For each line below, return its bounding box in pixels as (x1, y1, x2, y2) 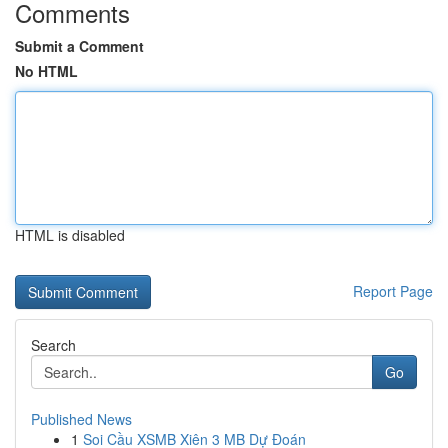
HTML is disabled (15, 225, 125, 245)
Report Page (353, 281, 433, 301)
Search (31, 335, 76, 355)
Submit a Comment (15, 36, 144, 56)
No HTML (15, 61, 78, 81)
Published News (31, 409, 132, 429)
